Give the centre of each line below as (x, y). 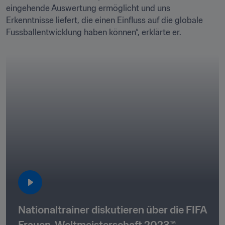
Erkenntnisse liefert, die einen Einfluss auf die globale (104, 20)
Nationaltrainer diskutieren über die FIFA (113, 210)
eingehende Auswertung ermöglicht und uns (88, 8)
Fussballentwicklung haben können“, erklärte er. (94, 32)
